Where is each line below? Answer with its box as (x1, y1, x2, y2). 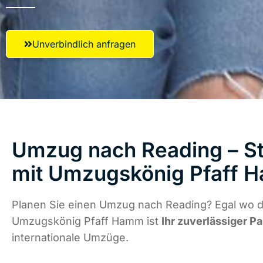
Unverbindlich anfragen (32, 38, 136, 50)
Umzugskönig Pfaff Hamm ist (12, 215, 161, 228)
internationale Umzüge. (12, 231, 129, 244)
